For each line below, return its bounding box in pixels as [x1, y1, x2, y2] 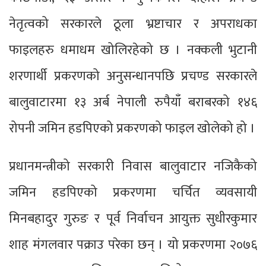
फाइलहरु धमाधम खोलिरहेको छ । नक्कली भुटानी [9, 39, 257, 62]
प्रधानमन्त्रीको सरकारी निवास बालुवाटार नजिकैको [9, 156, 257, 178]
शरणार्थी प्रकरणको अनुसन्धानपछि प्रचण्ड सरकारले [9, 65, 257, 88]
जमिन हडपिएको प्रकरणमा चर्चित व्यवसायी [9, 182, 257, 204]
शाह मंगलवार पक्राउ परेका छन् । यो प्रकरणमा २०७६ [9, 234, 257, 256]
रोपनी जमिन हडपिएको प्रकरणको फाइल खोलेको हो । [9, 118, 255, 140]
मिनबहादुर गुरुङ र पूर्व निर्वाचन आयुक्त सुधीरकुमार [9, 208, 257, 230]
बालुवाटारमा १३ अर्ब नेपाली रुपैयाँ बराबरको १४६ [9, 91, 257, 114]
